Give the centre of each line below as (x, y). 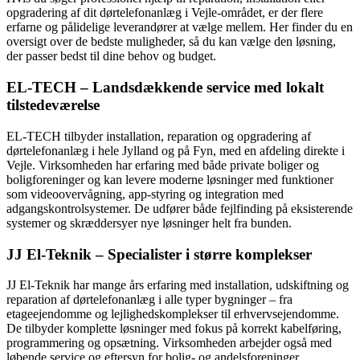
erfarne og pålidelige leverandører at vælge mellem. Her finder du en (180, 27)
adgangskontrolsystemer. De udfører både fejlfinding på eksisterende (180, 208)
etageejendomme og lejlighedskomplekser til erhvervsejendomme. (173, 314)
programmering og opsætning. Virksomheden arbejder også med (169, 343)
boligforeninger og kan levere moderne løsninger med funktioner (170, 179)
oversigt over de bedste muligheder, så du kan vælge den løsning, (171, 42)
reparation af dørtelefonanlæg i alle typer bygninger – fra (149, 300)
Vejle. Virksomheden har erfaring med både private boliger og (163, 165)
